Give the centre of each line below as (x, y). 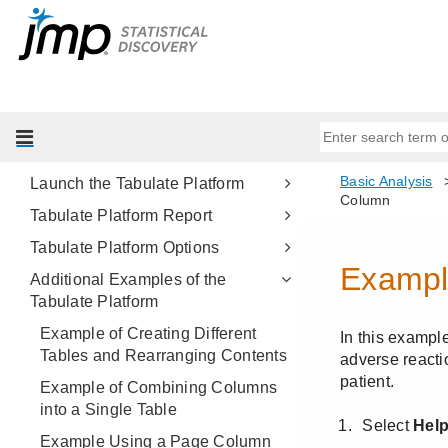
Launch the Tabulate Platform (137, 183)
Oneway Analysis (83, 23)
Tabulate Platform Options (125, 247)
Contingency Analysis (99, 55)
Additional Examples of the (128, 279)
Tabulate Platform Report (121, 215)
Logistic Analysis (82, 87)
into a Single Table (108, 409)
